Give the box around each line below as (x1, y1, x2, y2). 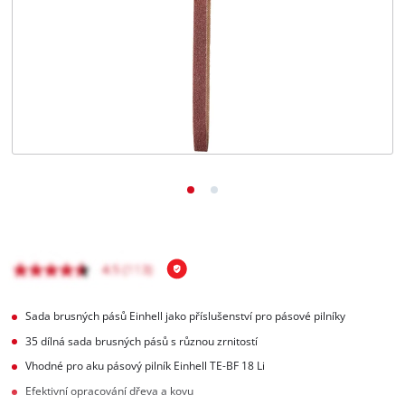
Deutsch (52, 80, 87, 92)
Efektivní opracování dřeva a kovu (25, 384, 194, 399)
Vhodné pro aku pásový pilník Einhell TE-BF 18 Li (25, 359, 266, 373)
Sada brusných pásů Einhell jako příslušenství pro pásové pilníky (25, 308, 346, 323)
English (52, 44, 82, 56)
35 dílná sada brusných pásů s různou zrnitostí (25, 334, 259, 348)
